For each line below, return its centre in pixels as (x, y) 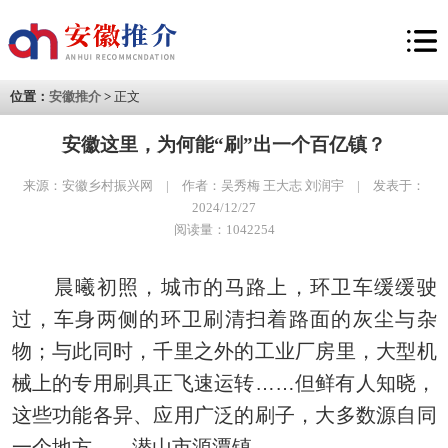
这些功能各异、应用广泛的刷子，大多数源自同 (224, 415)
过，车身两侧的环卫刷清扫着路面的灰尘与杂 (224, 319)
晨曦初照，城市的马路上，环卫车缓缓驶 (224, 287)
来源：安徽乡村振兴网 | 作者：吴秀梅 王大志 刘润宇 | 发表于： (224, 185)
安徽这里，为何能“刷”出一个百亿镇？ (224, 144)
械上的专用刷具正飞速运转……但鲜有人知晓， (224, 383)
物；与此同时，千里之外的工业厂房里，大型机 (224, 351)
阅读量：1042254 (224, 229)
